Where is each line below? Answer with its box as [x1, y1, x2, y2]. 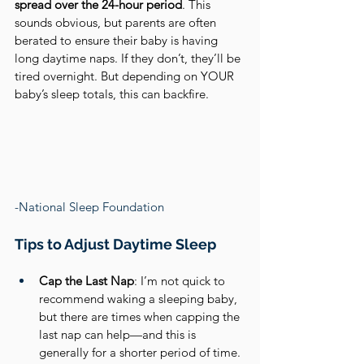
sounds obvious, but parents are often [15, 14, 219, 30]
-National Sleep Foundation [15, 199, 164, 214]
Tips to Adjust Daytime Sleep [15, 236, 216, 253]
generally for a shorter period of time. [39, 344, 244, 360]
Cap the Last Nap [39, 273, 134, 288]
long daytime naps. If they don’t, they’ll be [15, 50, 244, 66]
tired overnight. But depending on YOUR [15, 67, 237, 84]
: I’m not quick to [134, 273, 228, 288]
